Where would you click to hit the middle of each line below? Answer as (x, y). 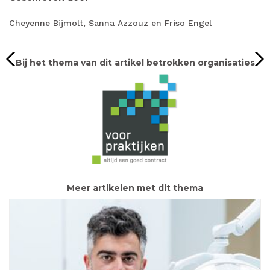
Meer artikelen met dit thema (135, 188)
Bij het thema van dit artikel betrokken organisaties (135, 63)
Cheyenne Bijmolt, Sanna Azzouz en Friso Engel (110, 23)
